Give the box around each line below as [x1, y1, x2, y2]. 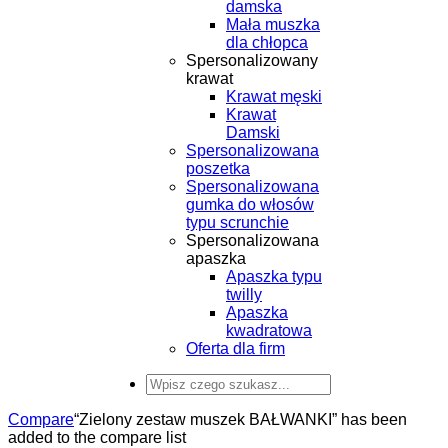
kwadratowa [226, 322, 312, 339]
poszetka [186, 160, 250, 177]
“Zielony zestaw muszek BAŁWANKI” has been [74, 411, 407, 428]
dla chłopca [226, 34, 308, 51]
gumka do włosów [186, 196, 314, 213]
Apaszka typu [226, 268, 322, 285]
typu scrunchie [186, 214, 289, 231]
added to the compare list [8, 429, 186, 446]
